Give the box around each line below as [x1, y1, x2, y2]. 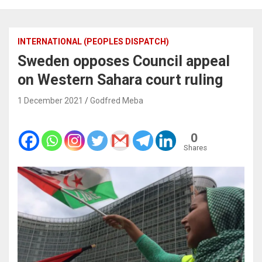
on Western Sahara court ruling [18, 71, 223, 88]
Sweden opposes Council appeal [18, 52, 230, 70]
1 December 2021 [18, 95, 83, 105]
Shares [184, 143, 207, 152]
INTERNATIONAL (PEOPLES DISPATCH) [18, 36, 169, 46]
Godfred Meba [90, 95, 143, 105]
